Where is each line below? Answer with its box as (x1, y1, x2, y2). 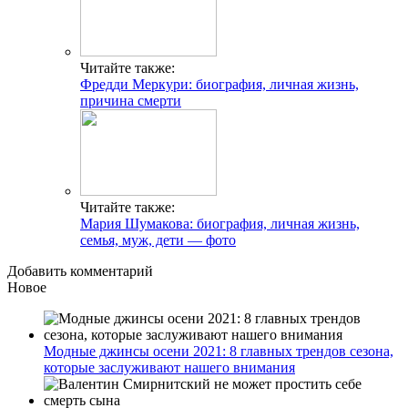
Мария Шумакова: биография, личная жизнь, (80, 216, 360, 232)
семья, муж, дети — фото (80, 232, 236, 249)
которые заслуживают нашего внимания (44, 360, 295, 376)
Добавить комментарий (7, 263, 153, 280)
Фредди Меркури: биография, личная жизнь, (80, 76, 359, 93)
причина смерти (80, 93, 181, 109)
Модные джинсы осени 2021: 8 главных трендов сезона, (44, 343, 393, 360)
